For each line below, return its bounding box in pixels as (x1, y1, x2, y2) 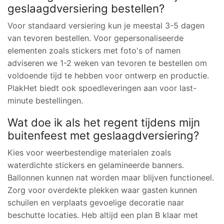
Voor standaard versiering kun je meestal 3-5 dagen (7, 20, 204, 30)
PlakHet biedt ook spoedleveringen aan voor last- (7, 82, 196, 93)
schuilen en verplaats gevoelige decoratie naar (7, 197, 184, 208)
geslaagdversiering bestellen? (7, 1, 164, 15)
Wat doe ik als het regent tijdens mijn (7, 115, 200, 129)
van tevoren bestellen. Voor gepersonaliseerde (7, 32, 183, 43)
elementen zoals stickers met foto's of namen (7, 45, 180, 55)
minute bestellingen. (7, 95, 83, 105)
